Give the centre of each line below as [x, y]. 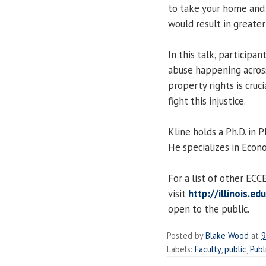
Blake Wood [227, 235]
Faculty [208, 249]
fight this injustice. [207, 101]
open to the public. [209, 209]
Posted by [186, 235]
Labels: [181, 249]
